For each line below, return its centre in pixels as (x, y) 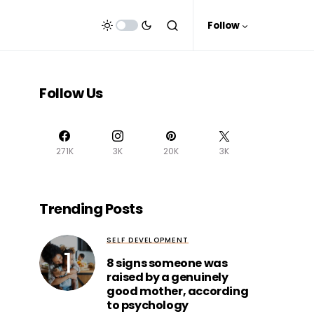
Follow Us (71, 93)
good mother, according (178, 291)
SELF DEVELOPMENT (148, 240)
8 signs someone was (167, 263)
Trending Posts (91, 209)
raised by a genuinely (168, 277)
